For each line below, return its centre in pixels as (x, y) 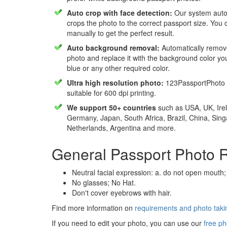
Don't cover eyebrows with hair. (122, 193)
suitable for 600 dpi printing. (111, 93)
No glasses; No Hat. (104, 182)
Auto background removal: (113, 48)
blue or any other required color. (118, 68)
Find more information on (93, 208)
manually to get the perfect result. (121, 33)
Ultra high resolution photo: (115, 83)
